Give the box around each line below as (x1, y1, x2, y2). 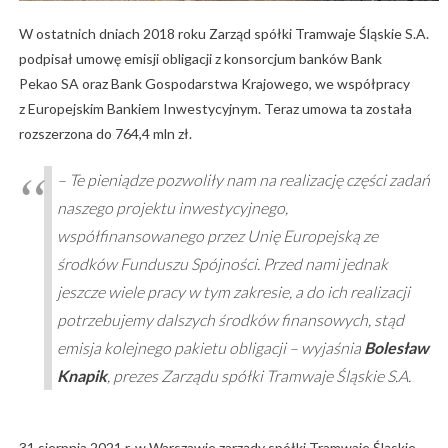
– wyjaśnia (288, 338, 364, 358)
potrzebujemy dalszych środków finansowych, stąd (56, 310, 404, 330)
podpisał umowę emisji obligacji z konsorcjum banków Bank (18, 50, 382, 68)
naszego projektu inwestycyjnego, (56, 198, 288, 218)
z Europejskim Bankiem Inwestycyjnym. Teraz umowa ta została (18, 100, 412, 118)
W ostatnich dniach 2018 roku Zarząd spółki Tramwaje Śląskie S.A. (18, 25, 429, 43)
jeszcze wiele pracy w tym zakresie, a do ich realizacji (56, 282, 410, 302)
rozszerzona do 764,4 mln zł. (18, 125, 192, 143)
